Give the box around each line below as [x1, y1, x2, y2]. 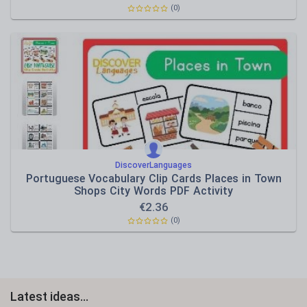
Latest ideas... [10, 289, 88, 304]
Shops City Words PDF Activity [74, 184, 233, 197]
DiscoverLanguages [115, 160, 192, 170]
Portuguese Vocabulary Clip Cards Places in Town [25, 172, 282, 185]
